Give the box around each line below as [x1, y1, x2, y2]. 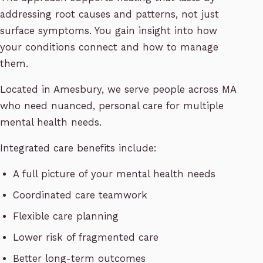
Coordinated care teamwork [13, 190, 148, 201]
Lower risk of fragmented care [13, 232, 159, 244]
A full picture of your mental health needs [13, 168, 216, 180]
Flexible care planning [13, 211, 119, 222]
